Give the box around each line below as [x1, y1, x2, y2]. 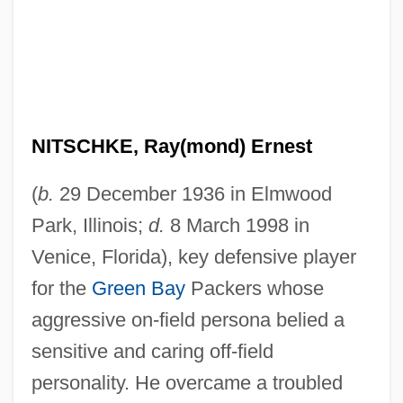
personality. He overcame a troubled [31, 371, 343, 394]
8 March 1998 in [164, 213, 309, 237]
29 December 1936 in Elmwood [53, 182, 332, 205]
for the [31, 276, 92, 300]
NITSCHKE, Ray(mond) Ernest [31, 134, 312, 157]
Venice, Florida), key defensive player [31, 245, 356, 268]
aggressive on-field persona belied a [31, 308, 345, 331]
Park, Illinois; [31, 213, 148, 237]
